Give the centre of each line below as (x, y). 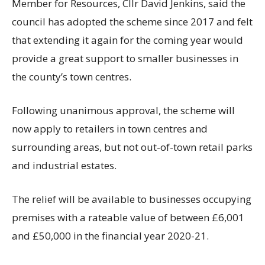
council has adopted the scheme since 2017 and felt (132, 22)
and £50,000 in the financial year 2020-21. (110, 236)
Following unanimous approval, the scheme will (123, 111)
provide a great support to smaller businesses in (125, 59)
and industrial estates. (64, 166)
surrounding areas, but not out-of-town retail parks (132, 147)
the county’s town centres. (72, 77)
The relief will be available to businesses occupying (132, 199)
